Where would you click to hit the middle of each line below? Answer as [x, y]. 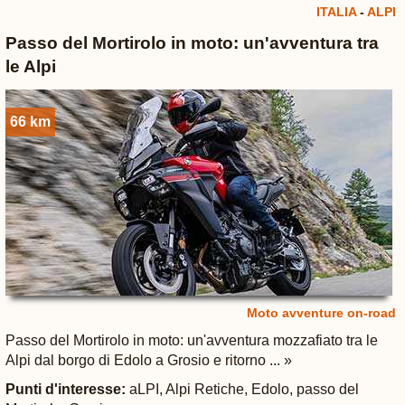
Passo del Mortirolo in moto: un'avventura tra [192, 43]
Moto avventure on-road [321, 313]
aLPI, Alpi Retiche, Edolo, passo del [242, 389]
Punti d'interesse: [65, 389]
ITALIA [336, 12]
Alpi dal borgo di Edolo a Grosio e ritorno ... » [148, 360]
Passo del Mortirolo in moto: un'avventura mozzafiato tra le [191, 340]
